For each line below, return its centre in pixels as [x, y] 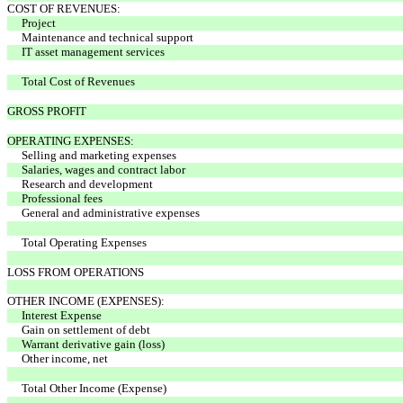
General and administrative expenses [111, 212]
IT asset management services [93, 51]
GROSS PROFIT [47, 111]
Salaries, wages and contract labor [103, 169]
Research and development [87, 184]
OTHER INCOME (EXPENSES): [86, 300]
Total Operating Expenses [84, 242]
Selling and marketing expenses [99, 155]
